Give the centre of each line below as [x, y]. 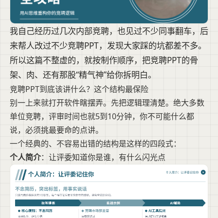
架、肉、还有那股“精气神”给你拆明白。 [83, 75]
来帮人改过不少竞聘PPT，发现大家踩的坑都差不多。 [108, 46]
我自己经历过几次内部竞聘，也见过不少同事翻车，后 [109, 31]
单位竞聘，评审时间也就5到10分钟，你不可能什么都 [102, 117]
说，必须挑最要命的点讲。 [56, 130]
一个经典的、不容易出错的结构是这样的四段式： [95, 144]
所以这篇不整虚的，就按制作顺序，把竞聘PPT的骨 [104, 60]
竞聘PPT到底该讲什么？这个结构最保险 [79, 89]
